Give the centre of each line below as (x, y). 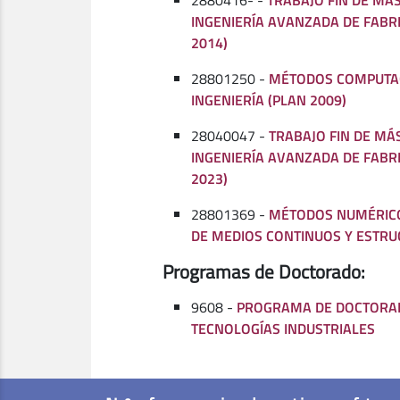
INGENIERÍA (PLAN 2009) (269, 100)
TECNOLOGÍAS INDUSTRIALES (283, 329)
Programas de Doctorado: (264, 271)
